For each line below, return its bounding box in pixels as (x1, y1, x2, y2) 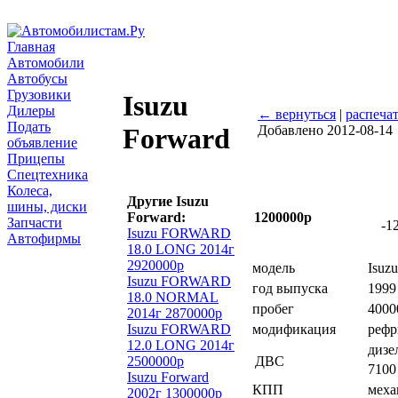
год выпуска (252, 281, 328, 296)
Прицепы (7, 151, 65, 166)
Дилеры (7, 103, 55, 118)
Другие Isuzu (127, 194, 209, 209)
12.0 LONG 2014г (127, 338, 235, 353)
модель (252, 260, 295, 275)
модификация (252, 322, 336, 337)
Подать (7, 119, 51, 134)
